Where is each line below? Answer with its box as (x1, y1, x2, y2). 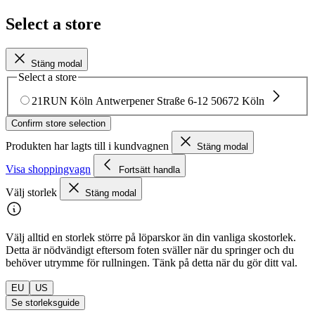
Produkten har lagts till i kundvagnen (6, 140, 172, 153)
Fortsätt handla (119, 165, 180, 176)
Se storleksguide (11, 297, 79, 309)
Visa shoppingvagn (6, 163, 91, 176)
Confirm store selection (11, 118, 105, 129)
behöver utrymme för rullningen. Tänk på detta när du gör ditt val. (6, 257, 297, 269)
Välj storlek (6, 186, 60, 199)
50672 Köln (211, 95, 264, 108)
